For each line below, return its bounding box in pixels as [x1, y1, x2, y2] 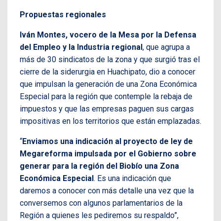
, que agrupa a [143, 42, 190, 52]
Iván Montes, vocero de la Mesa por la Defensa [20, 30, 196, 40]
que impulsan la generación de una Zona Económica [20, 79, 197, 89]
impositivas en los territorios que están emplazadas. [20, 116, 201, 126]
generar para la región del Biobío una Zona [20, 161, 179, 171]
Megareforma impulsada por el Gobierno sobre [20, 149, 196, 159]
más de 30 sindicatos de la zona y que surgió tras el [20, 55, 200, 65]
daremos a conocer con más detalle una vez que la [20, 186, 194, 196]
